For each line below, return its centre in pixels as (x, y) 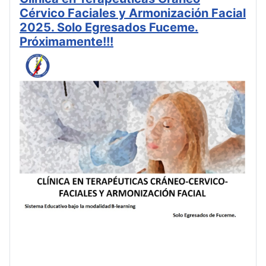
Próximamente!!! (66, 42)
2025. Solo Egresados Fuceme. (109, 28)
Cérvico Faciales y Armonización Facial (133, 13)
